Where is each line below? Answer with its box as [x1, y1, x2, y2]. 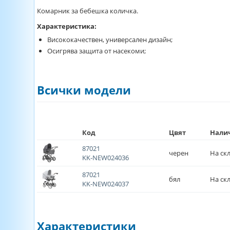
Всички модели [37, 82, 131, 98]
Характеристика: [37, 22, 98, 31]
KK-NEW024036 [82, 153, 129, 162]
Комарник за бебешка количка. [37, 6, 140, 15]
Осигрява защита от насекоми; [47, 46, 147, 55]
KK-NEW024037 [82, 179, 129, 188]
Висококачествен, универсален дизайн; [47, 35, 174, 44]
